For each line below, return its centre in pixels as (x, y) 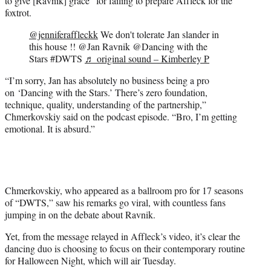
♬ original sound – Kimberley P (147, 59)
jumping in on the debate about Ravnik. (80, 215)
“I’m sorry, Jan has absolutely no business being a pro (107, 80)
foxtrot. (18, 13)
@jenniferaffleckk (64, 34)
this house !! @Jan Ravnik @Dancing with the (118, 47)
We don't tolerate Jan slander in (158, 34)
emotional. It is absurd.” (50, 129)
